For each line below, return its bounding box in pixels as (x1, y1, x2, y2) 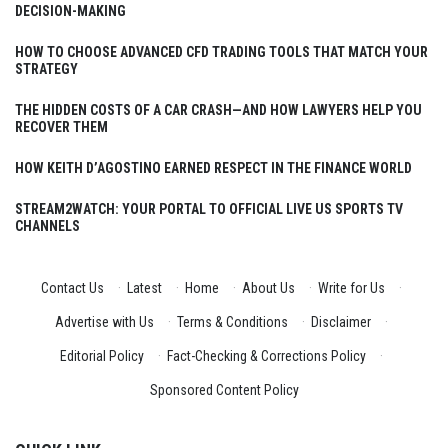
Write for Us (317, 280, 385, 296)
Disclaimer (310, 314, 371, 330)
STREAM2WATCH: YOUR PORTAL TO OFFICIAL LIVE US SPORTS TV (15, 201, 403, 217)
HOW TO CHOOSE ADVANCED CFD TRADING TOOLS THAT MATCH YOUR (15, 44, 428, 60)
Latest (126, 280, 162, 296)
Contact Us (40, 280, 104, 296)
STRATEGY (15, 61, 78, 77)
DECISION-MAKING (15, 3, 126, 19)
